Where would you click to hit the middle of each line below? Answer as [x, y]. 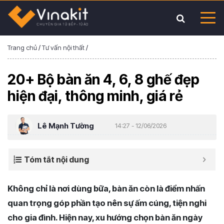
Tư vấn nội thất [63, 47]
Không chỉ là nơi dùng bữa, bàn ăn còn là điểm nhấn [106, 188]
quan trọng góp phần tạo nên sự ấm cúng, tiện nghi [107, 203]
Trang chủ [22, 47]
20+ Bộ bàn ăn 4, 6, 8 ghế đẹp [103, 79]
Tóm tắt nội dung [56, 159]
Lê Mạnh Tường [66, 125]
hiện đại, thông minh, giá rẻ [95, 96]
